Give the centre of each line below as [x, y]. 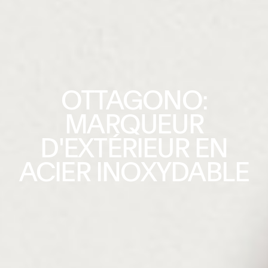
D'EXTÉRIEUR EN [134, 150]
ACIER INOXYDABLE [134, 174]
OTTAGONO [131, 102]
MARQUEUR [134, 126]
